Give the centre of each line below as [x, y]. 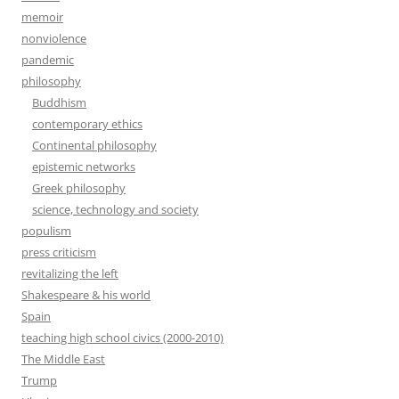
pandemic [48, 60]
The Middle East [63, 359]
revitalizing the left [70, 273]
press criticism [59, 252]
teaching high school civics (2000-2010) [122, 338]
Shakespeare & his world [86, 295]
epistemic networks [84, 167]
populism [46, 231]
